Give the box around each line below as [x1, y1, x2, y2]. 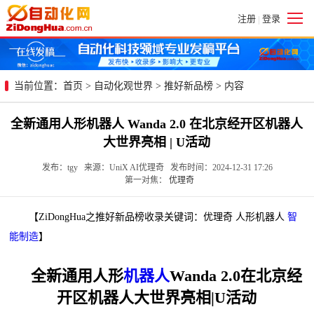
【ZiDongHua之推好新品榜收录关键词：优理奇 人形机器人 [9, 211, 288, 222]
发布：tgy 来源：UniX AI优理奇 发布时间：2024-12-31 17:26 [41, 162, 273, 172]
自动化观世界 [94, 80, 153, 91]
